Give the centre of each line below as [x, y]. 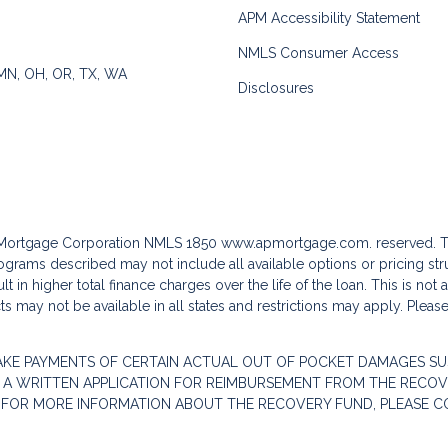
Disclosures [276, 88]
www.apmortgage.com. [296, 243]
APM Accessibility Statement [329, 18]
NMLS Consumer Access [318, 53]
